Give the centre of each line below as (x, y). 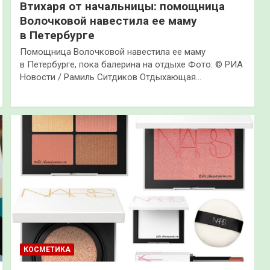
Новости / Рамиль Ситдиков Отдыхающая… (110, 77)
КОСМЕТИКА (47, 249)
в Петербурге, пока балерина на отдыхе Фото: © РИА (131, 64)
